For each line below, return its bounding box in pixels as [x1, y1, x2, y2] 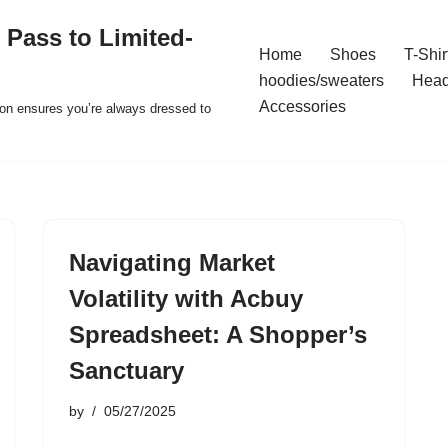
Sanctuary [69, 357, 184, 384]
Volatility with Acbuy [69, 285, 303, 312]
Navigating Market [69, 249, 275, 276]
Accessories [258, 98, 346, 115]
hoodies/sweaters [258, 72, 384, 89]
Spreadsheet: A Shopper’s [69, 321, 367, 348]
